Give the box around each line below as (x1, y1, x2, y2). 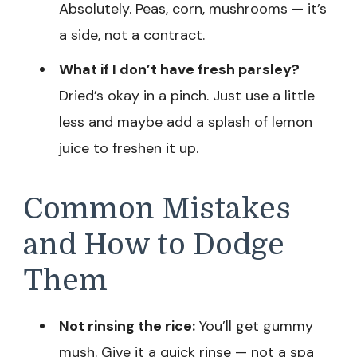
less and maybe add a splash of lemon (59, 112, 312, 131)
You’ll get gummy (195, 316, 313, 335)
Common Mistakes (23, 191, 291, 226)
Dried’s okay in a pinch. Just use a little (59, 85, 315, 105)
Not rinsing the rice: (59, 316, 195, 335)
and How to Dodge (23, 227, 284, 261)
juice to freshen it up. (59, 138, 198, 158)
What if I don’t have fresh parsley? (59, 59, 300, 79)
